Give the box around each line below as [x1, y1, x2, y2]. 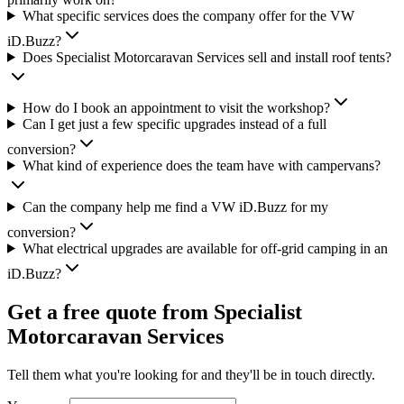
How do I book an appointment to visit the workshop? [22, 99, 330, 115]
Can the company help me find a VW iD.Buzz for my [22, 198, 328, 215]
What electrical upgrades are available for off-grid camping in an [22, 240, 388, 256]
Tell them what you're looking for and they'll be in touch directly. [7, 366, 375, 382]
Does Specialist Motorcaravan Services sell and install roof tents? [22, 49, 391, 65]
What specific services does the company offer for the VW [22, 7, 354, 23]
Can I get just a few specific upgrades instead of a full [22, 115, 326, 132]
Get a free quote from [7, 299, 214, 324]
